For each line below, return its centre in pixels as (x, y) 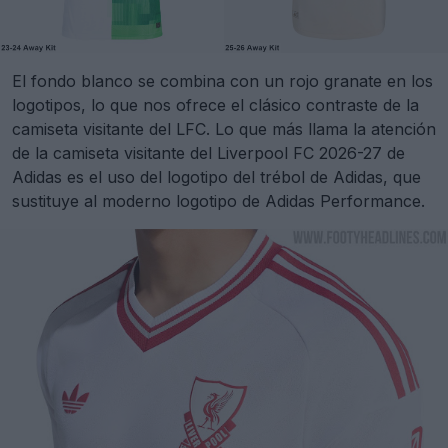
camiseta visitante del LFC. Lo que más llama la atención (224, 129)
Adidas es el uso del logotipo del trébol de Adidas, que (216, 177)
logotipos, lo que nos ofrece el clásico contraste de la (215, 105)
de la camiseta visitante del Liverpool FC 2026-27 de (208, 153)
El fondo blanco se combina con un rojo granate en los (222, 81)
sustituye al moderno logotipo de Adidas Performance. (218, 201)
